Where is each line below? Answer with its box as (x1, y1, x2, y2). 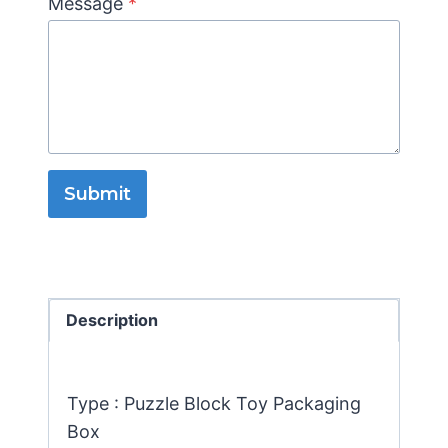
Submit (64, 183, 131, 205)
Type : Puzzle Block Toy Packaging (67, 393, 361, 415)
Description (66, 310, 159, 331)
